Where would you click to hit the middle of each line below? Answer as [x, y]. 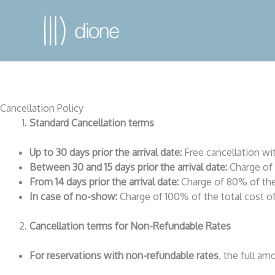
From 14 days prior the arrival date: [104, 181]
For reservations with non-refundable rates [124, 255]
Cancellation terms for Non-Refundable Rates [130, 226]
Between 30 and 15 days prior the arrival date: [128, 167]
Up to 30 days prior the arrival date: [106, 152]
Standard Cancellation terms [92, 122]
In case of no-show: [75, 196]
